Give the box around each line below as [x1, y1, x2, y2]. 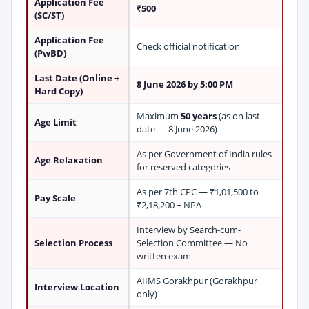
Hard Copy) [34, 85, 83, 97]
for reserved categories [137, 161, 230, 173]
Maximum [137, 110, 181, 122]
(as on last [217, 110, 260, 122]
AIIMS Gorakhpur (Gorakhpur [137, 275, 257, 287]
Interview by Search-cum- [137, 223, 241, 236]
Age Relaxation [34, 154, 103, 166]
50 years [181, 110, 217, 122]
